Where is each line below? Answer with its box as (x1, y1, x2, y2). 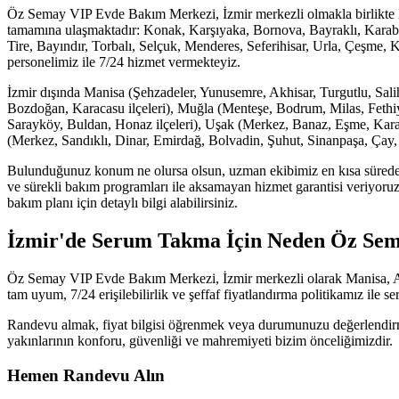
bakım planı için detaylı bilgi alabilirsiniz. (7, 195, 238, 211)
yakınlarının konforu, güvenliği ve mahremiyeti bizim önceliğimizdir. (7, 333, 393, 349)
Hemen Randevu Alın (7, 365, 165, 385)
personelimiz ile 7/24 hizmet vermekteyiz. (7, 54, 240, 70)
